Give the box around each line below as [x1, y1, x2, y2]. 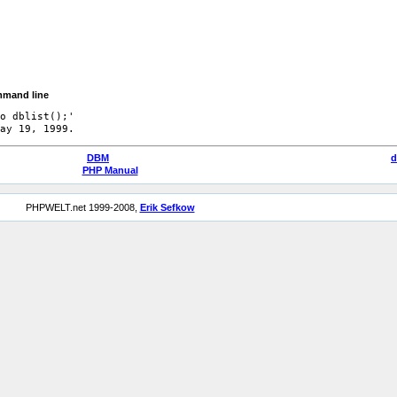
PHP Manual [82, 165, 138, 175]
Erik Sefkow [139, 202, 195, 213]
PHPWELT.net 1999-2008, [25, 202, 140, 213]
